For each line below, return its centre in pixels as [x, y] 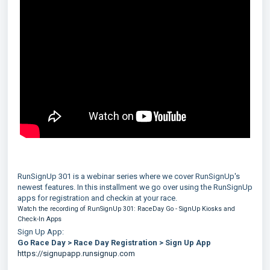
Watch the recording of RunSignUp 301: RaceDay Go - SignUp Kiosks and [126, 209]
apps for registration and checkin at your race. [97, 198]
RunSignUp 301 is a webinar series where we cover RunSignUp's [129, 176]
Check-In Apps [39, 219]
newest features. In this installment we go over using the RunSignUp [135, 187]
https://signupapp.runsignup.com [76, 253]
